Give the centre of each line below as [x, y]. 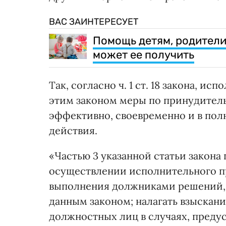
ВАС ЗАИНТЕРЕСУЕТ [94, 22]
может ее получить [144, 55]
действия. [73, 131]
